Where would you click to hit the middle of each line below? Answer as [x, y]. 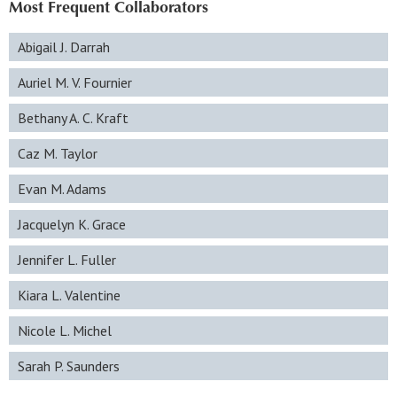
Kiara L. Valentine [69, 295]
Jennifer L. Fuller [67, 260]
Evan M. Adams [62, 189]
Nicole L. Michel [65, 331]
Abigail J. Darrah [64, 47]
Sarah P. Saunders [69, 366]
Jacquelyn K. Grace [72, 224]
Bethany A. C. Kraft [73, 118]
